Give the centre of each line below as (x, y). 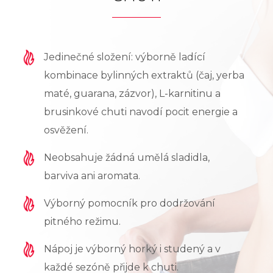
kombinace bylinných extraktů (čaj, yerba (144, 75)
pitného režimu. (82, 221)
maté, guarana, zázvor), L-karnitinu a (132, 93)
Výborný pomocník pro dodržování (129, 203)
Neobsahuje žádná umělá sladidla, (126, 157)
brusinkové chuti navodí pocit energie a (140, 112)
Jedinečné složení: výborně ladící (124, 57)
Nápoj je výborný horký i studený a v (132, 249)
